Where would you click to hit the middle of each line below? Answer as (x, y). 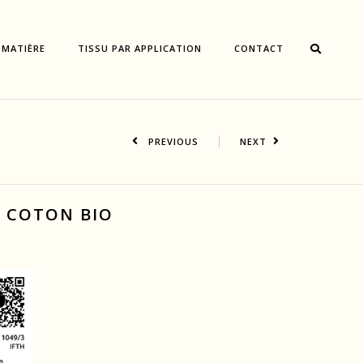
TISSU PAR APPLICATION (140, 48)
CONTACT (259, 48)
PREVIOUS (171, 141)
